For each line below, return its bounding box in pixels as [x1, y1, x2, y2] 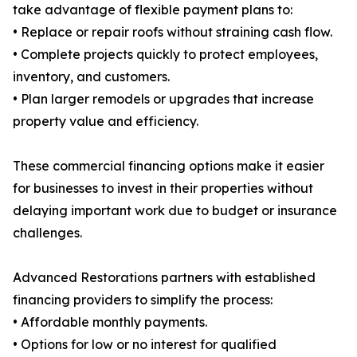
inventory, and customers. [13, 69, 170, 85]
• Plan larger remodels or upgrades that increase [13, 91, 314, 108]
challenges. [13, 225, 82, 241]
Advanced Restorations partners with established [13, 269, 316, 286]
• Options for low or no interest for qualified [13, 336, 277, 353]
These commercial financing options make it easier [13, 158, 324, 175]
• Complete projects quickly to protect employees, [13, 46, 318, 63]
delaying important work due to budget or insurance [13, 202, 337, 219]
